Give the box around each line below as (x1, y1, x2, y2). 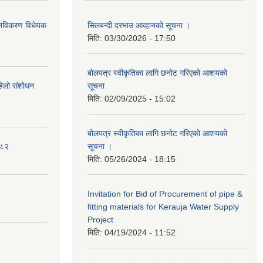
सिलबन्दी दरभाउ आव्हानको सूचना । (87, 21, 190, 30)
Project (87, 215, 113, 224)
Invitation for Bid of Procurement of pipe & (87, 189, 242, 198)
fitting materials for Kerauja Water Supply (87, 202, 239, 211)
